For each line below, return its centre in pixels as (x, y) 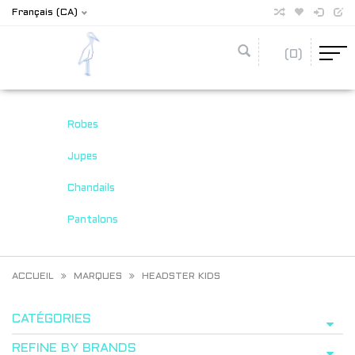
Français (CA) (45, 13)
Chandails (91, 189)
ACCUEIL (33, 277)
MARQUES (98, 277)
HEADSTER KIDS (181, 277)
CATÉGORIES (52, 319)
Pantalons (92, 220)
